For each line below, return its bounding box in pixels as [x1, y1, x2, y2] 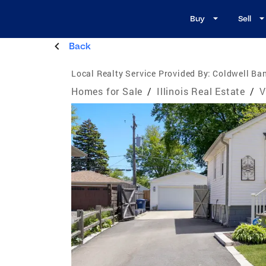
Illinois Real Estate [157, 84, 246, 97]
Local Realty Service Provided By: [71, 67, 211, 79]
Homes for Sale [71, 84, 143, 97]
